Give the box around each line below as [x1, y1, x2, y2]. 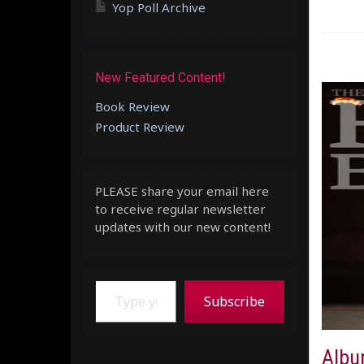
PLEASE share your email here [95, 182, 269, 199]
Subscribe [203, 292, 265, 310]
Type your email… [94, 271, 138, 288]
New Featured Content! [95, 69, 226, 85]
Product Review [95, 118, 184, 135]
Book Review [95, 97, 170, 115]
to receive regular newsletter [95, 200, 266, 217]
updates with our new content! [95, 218, 271, 235]
